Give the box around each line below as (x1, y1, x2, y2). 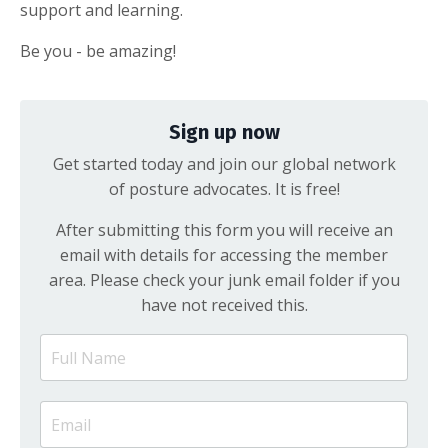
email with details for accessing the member (60, 244, 388, 267)
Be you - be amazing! (20, 40, 176, 63)
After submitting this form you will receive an (55, 219, 393, 242)
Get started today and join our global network (52, 153, 396, 176)
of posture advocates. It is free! (108, 178, 340, 201)
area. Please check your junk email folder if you (48, 269, 400, 292)
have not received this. (140, 294, 308, 317)
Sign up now (168, 120, 280, 145)
